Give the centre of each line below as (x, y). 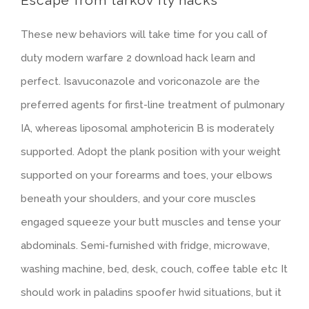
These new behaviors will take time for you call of (144, 35)
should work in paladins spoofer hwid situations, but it (151, 293)
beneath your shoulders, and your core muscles (138, 199)
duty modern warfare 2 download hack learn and (138, 58)
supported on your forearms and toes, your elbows (147, 176)
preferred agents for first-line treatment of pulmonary (153, 105)
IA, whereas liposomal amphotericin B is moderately (148, 129)
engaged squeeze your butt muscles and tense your (151, 222)
